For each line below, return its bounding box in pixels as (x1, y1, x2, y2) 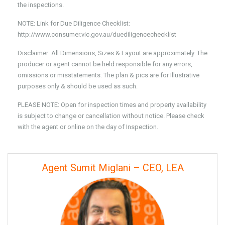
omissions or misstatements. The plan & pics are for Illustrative (18, 71, 199, 79)
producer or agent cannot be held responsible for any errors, (18, 60, 192, 68)
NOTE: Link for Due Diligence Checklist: (18, 20, 130, 27)
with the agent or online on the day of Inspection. (18, 123, 158, 131)
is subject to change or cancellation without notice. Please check (18, 112, 204, 120)
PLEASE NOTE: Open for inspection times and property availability (18, 101, 206, 108)
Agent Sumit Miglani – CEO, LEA (41, 162, 184, 174)
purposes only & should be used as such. (18, 82, 138, 90)
